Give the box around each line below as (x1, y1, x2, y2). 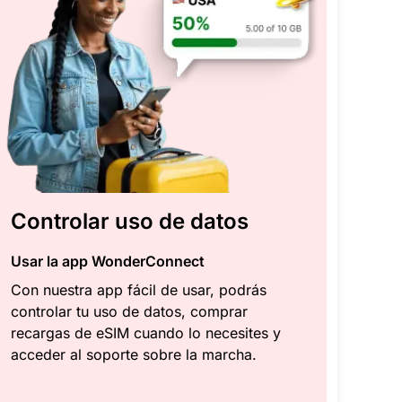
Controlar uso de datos (11, 208, 249, 235)
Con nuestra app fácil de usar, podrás (11, 281, 267, 300)
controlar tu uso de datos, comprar (11, 302, 248, 321)
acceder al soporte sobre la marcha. (11, 345, 257, 364)
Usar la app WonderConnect (11, 252, 205, 271)
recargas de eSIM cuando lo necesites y (11, 324, 281, 343)
